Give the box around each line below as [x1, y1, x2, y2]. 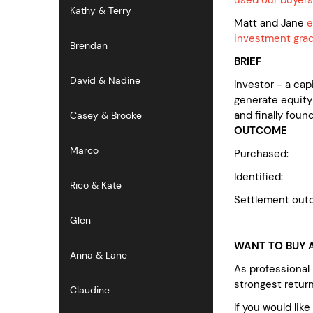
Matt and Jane [234, 15, 307, 30]
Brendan [70, 39, 108, 52]
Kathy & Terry [70, 4, 131, 17]
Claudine [70, 284, 110, 296]
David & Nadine [70, 74, 140, 87]
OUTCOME [234, 123, 287, 138]
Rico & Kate [70, 179, 122, 191]
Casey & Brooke [70, 109, 142, 122]
